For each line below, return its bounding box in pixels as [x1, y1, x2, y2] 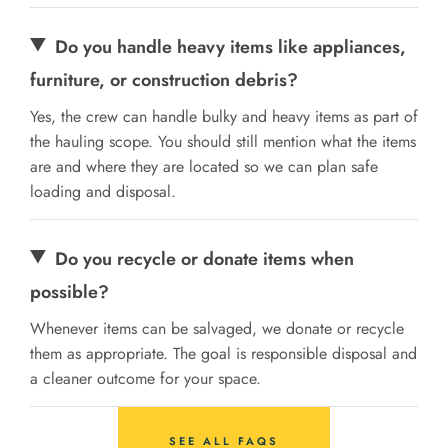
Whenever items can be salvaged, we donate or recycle [30, 316, 404, 340]
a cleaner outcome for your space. [30, 366, 261, 390]
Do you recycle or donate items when [55, 245, 355, 272]
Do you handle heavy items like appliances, [55, 33, 407, 60]
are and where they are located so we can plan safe [30, 154, 378, 178]
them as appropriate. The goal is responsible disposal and [30, 341, 417, 365]
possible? [30, 278, 109, 305]
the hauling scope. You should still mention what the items [30, 129, 416, 153]
